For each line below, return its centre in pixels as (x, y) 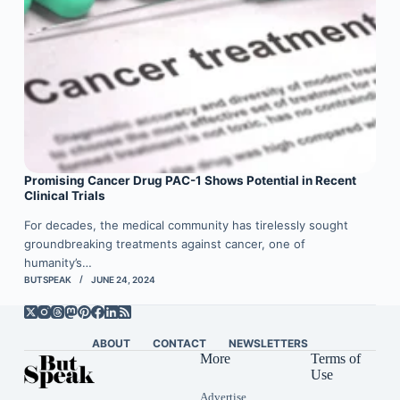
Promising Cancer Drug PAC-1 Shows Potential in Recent (190, 181)
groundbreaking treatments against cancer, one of (164, 244)
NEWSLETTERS (268, 344)
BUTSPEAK (47, 280)
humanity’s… (58, 263)
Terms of (335, 359)
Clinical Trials (64, 196)
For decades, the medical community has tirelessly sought (186, 225)
